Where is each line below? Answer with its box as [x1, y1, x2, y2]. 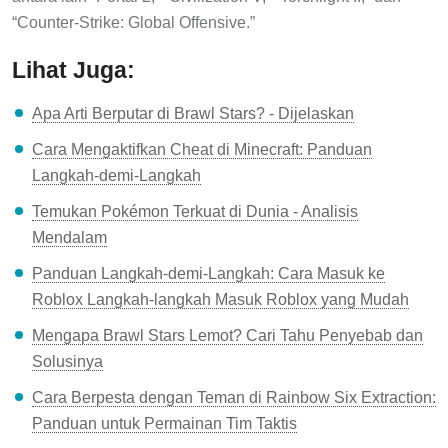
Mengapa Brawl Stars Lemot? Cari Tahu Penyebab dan [32, 326, 423, 344]
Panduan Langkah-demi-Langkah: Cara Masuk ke [32, 264, 385, 282]
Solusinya [32, 352, 103, 370]
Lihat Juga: [12, 57, 135, 84]
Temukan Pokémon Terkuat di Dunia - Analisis [32, 202, 358, 220]
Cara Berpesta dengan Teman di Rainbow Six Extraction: [32, 388, 436, 406]
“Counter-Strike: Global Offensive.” [12, 14, 255, 32]
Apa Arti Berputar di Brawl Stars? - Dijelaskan [32, 105, 354, 123]
